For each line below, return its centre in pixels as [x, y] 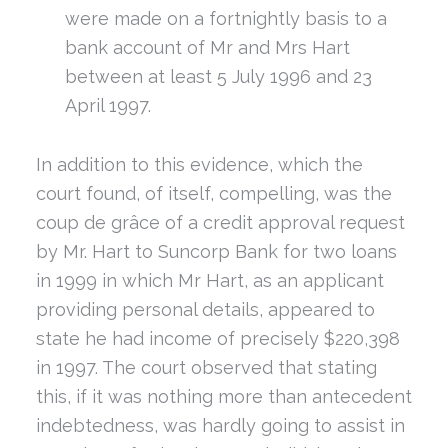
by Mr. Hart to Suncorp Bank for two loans [216, 251]
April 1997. [108, 106]
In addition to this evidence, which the [199, 164]
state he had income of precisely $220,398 [217, 338]
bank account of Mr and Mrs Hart [207, 48]
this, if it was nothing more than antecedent [223, 396]
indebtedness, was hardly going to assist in [220, 425]
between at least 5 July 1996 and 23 [218, 77]
